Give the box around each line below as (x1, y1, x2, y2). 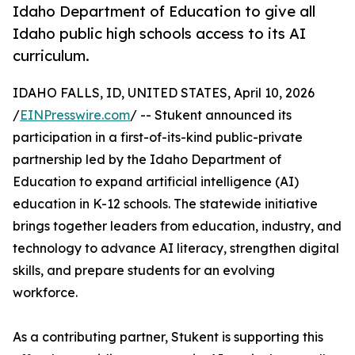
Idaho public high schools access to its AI (13, 25, 306, 43)
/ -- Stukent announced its (130, 107, 292, 124)
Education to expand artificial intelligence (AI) (13, 174, 299, 190)
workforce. (13, 284, 78, 301)
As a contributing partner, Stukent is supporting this (13, 329, 323, 345)
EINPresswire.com (20, 107, 130, 124)
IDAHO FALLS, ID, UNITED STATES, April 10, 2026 (13, 85, 315, 101)
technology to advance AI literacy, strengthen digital (13, 240, 339, 257)
